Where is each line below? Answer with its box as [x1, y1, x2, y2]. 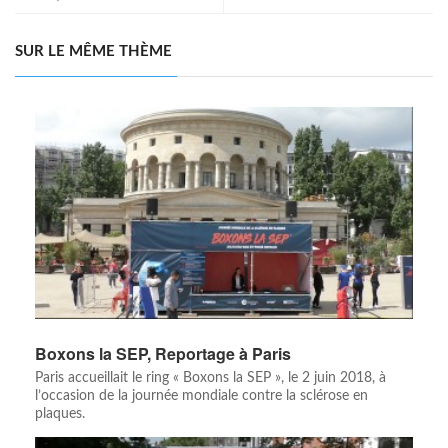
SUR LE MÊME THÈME [15, 43, 172, 59]
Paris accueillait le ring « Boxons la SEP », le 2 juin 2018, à [35, 371, 386, 386]
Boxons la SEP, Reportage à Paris [35, 342, 291, 366]
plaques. [35, 407, 85, 422]
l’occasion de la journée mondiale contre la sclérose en [35, 389, 368, 404]
